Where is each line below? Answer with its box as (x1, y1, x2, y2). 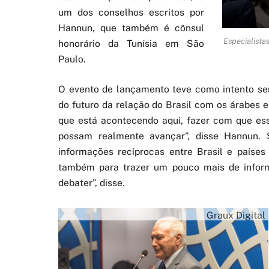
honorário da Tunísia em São (58, 37, 204, 49)
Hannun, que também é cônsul (58, 22, 204, 34)
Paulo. (58, 53, 86, 65)
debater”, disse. (58, 177, 125, 189)
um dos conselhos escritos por (58, 6, 204, 18)
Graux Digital (207, 210, 265, 222)
